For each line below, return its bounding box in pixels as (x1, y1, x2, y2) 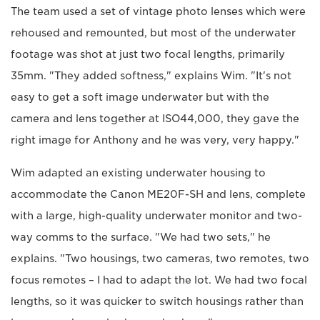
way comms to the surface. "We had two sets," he (11, 231, 271, 244)
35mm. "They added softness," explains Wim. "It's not (11, 70, 291, 82)
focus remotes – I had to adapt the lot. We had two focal (11, 274, 307, 286)
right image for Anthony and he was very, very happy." (11, 134, 299, 146)
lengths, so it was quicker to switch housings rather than (11, 296, 304, 308)
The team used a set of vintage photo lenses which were (11, 6, 306, 18)
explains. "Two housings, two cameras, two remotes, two (11, 253, 309, 265)
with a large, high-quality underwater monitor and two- (11, 210, 302, 222)
